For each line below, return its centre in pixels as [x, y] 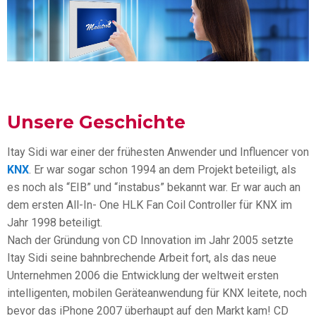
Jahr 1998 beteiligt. [55, 222]
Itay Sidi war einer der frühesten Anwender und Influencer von [158, 152]
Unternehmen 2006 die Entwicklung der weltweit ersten [143, 275]
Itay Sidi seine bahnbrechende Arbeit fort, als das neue [142, 257]
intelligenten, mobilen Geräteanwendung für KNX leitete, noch [157, 293]
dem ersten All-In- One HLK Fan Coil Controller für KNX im [150, 205]
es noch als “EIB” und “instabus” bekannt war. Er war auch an [154, 187]
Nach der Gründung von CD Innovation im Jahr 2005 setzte [150, 240]
